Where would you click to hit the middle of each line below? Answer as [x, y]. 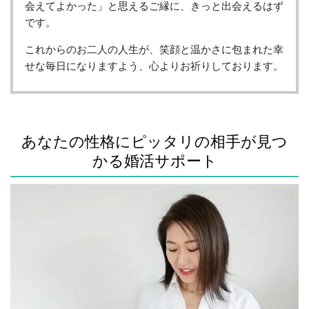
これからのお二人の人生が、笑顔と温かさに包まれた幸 [154, 49]
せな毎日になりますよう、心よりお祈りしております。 [154, 66]
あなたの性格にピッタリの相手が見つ [154, 141]
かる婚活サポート [154, 160]
